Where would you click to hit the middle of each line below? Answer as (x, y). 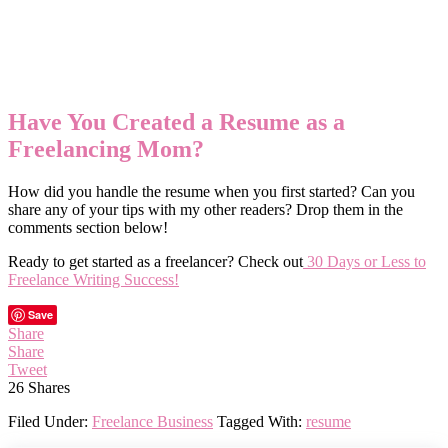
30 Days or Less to (364, 261)
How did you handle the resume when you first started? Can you (211, 191)
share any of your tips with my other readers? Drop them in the (205, 209)
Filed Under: (50, 421)
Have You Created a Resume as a (176, 122)
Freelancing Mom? (106, 149)
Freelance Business (152, 421)
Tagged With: (261, 421)
